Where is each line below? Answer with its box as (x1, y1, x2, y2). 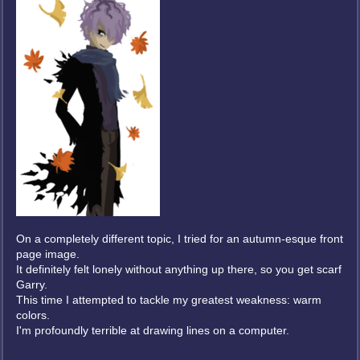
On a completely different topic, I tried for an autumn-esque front (16, 232, 343, 245)
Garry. (16, 278, 47, 291)
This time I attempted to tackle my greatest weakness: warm (16, 293, 321, 306)
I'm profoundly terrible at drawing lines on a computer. (16, 324, 289, 337)
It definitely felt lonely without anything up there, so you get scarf (16, 263, 342, 276)
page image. (16, 247, 80, 260)
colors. (16, 309, 50, 321)
